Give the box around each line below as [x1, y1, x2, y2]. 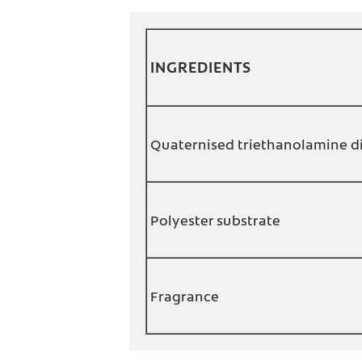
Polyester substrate [150, 210, 280, 230]
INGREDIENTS [150, 57, 251, 78]
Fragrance [150, 286, 219, 306]
